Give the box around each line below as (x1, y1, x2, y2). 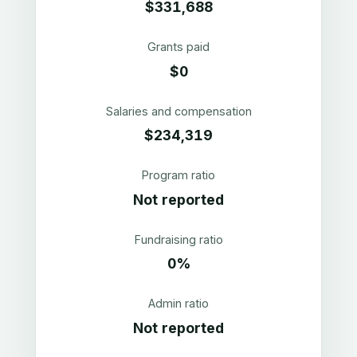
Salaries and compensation (105, 104, 252, 118)
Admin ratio (148, 296, 209, 311)
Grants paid (147, 39, 210, 53)
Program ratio (142, 168, 215, 182)
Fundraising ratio (134, 232, 223, 246)
